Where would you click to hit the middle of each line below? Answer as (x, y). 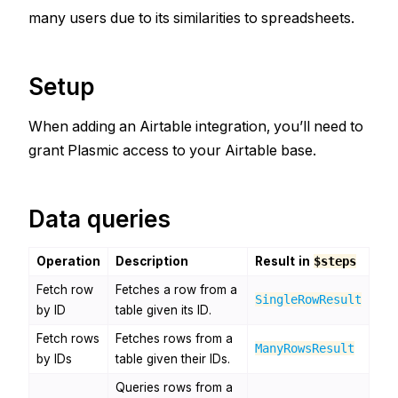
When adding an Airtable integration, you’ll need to (196, 126)
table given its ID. (163, 310)
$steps (335, 261)
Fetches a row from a (176, 290)
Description (152, 261)
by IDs (54, 359)
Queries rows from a (174, 387)
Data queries (99, 219)
